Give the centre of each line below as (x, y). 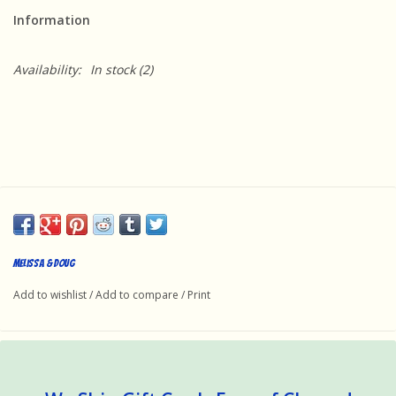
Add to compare (138, 294)
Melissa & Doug (44, 263)
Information (52, 19)
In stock (113, 69)
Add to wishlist (50, 294)
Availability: (47, 69)
